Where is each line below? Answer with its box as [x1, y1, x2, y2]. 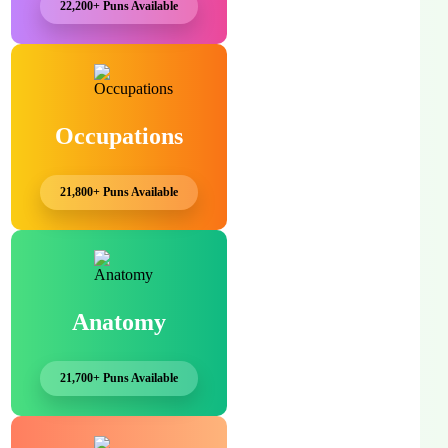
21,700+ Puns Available [59, 370, 178, 385]
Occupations [54, 122, 183, 149]
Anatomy [71, 308, 166, 335]
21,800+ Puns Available [59, 184, 178, 199]
